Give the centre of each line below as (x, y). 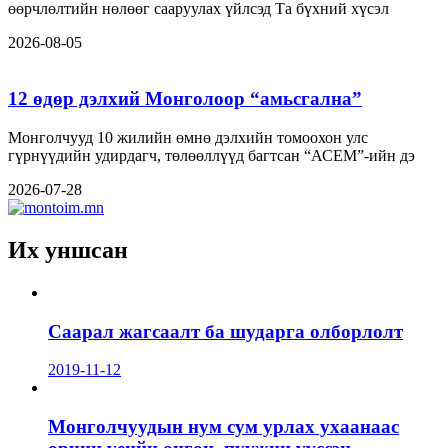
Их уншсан (68, 249)
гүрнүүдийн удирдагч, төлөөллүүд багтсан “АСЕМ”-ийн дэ (211, 155)
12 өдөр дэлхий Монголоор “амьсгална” (185, 99)
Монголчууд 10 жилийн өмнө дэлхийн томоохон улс (188, 137)
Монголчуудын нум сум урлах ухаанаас (223, 426)
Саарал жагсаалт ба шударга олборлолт (225, 331)
